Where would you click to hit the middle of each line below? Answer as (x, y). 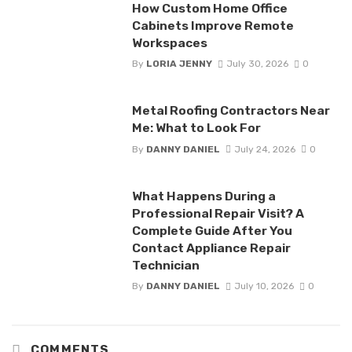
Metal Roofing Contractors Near (231, 111)
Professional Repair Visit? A (218, 213)
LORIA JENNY (179, 64)
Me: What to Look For (196, 128)
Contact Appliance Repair (211, 247)
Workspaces (169, 43)
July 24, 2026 (264, 149)
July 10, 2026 (264, 286)
